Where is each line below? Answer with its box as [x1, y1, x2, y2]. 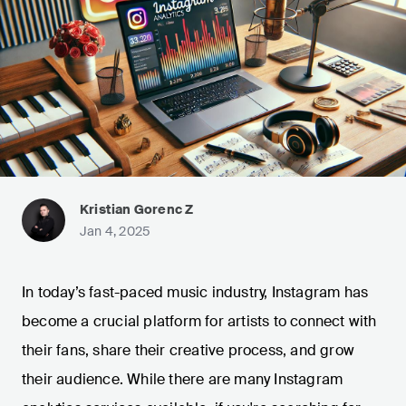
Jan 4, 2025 [80, 223, 151, 240]
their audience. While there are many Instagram [22, 370, 343, 390]
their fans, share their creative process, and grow [22, 341, 355, 361]
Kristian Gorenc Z [80, 201, 194, 218]
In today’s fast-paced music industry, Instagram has [22, 283, 369, 303]
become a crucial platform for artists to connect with [22, 312, 377, 332]
